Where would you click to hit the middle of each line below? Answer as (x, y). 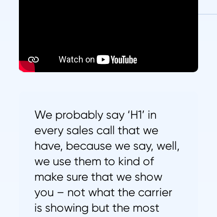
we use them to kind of (94, 161)
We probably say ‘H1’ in (95, 114)
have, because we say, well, (107, 145)
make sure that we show (98, 176)
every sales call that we (96, 130)
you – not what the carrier (103, 192)
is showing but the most (97, 207)
